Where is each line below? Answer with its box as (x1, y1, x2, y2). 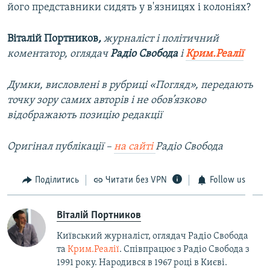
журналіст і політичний (104, 33, 219, 45)
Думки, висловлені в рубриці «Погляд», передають (7, 79, 253, 91)
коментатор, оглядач (7, 48, 110, 60)
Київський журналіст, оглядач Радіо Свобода (57, 231, 248, 242)
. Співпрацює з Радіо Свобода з (119, 245, 250, 255)
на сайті (114, 140, 155, 152)
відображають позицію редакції (7, 109, 162, 121)
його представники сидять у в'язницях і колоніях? (7, 1, 251, 13)
